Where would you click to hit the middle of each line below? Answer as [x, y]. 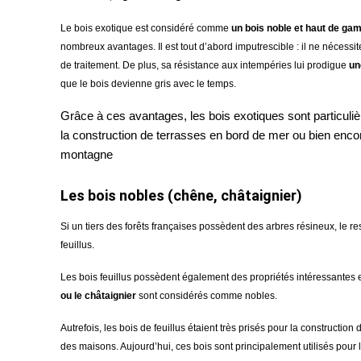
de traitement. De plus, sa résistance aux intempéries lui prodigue [205, 65]
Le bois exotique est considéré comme [146, 28]
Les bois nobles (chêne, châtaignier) [181, 195]
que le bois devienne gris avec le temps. [148, 84]
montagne [87, 155]
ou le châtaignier [100, 296]
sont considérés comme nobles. [208, 296]
